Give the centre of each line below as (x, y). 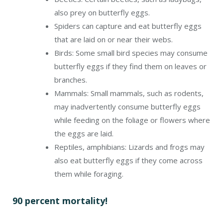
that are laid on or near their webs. (113, 39)
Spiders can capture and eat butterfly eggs (128, 26)
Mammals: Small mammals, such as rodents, (129, 93)
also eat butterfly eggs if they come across (128, 160)
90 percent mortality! (60, 201)
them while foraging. (89, 173)
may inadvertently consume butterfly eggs (127, 106)
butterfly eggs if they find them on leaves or (130, 66)
